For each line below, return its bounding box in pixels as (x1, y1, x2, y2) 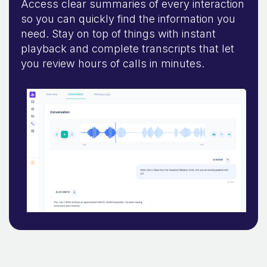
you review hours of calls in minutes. (21, 57, 204, 70)
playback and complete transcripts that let (21, 42, 234, 55)
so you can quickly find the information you (21, 12, 235, 25)
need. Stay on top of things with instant (21, 27, 216, 40)
